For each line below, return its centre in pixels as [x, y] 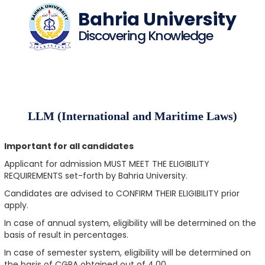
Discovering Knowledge [145, 36]
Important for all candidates [69, 146]
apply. [16, 206]
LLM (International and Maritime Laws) [132, 116]
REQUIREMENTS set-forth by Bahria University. [96, 176]
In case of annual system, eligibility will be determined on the [130, 223]
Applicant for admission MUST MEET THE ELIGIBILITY [106, 164]
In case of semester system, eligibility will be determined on [127, 253]
